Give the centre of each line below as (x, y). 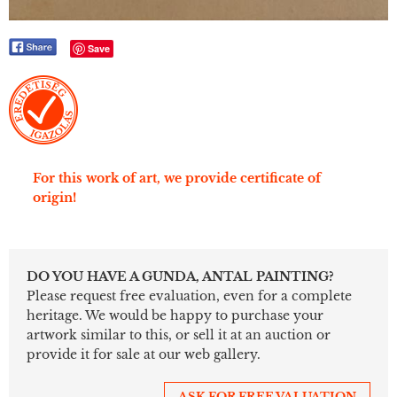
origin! (54, 198)
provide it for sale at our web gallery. (144, 355)
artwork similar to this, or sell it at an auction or (179, 335)
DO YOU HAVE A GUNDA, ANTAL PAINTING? (180, 277)
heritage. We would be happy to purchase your (175, 316)
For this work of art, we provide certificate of (177, 179)
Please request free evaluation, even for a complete (189, 296)
